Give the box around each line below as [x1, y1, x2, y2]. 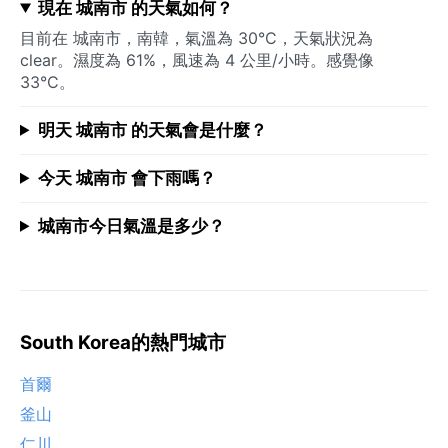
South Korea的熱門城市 [20, 330, 226, 354]
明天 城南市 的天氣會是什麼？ [37, 119, 267, 140]
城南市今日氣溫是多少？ [37, 215, 225, 236]
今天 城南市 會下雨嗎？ [37, 167, 216, 188]
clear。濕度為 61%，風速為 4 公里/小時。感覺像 [20, 49, 374, 70]
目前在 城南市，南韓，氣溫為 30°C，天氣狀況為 [20, 27, 373, 48]
